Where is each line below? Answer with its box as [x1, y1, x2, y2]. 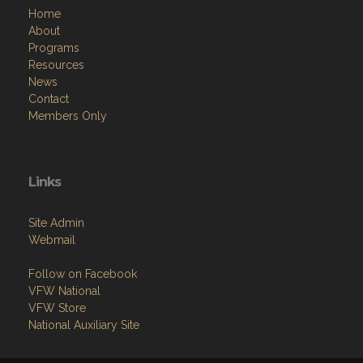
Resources [28, 58, 84, 71]
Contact [28, 92, 69, 105]
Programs [28, 41, 79, 54]
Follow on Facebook [28, 267, 137, 280]
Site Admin [28, 216, 84, 229]
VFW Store [28, 301, 86, 314]
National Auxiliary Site [28, 318, 139, 331]
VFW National [28, 284, 100, 297]
